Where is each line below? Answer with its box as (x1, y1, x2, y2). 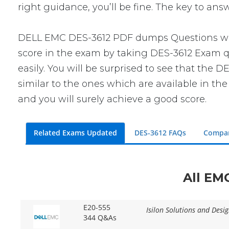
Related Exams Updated (34, 128, 118, 138)
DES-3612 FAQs (134, 128, 187, 138)
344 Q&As (83, 213, 117, 223)
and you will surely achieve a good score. (18, 94, 207, 105)
